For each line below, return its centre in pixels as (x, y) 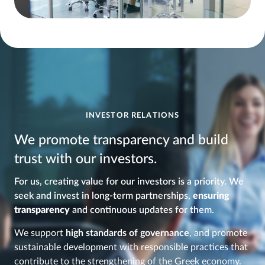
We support (40, 233)
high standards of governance (127, 233)
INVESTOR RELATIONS (132, 116)
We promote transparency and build (121, 140)
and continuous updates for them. (142, 210)
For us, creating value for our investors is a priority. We (129, 182)
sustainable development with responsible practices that (131, 247)
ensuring (211, 196)
